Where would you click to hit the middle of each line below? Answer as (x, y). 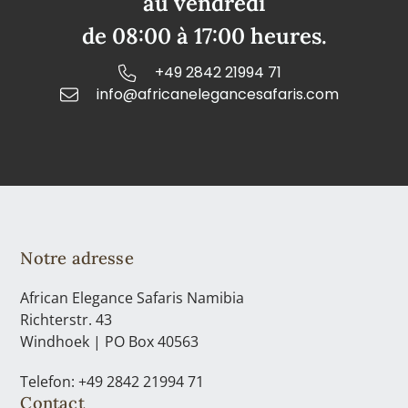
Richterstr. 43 (66, 319)
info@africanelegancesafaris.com (218, 94)
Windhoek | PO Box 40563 (110, 341)
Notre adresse (77, 257)
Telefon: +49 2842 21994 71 (112, 381)
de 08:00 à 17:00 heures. (204, 36)
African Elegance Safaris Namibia (133, 297)
